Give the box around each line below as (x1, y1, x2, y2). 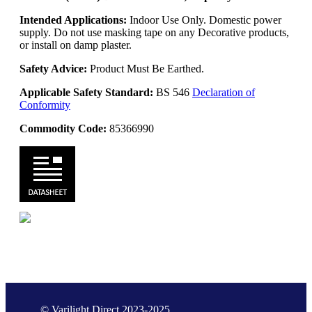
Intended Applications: (19, 13, 127, 26)
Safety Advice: (19, 62, 90, 75)
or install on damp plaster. (19, 38, 132, 51)
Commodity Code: (19, 122, 107, 134)
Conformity (19, 98, 70, 111)
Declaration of (192, 86, 255, 98)
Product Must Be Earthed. (90, 62, 204, 75)
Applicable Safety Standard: (19, 86, 153, 98)
